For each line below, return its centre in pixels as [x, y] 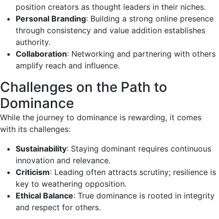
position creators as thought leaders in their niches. [111, 7]
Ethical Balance [44, 196]
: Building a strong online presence [150, 19]
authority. [33, 42]
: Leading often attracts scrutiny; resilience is [133, 172]
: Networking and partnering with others [141, 54]
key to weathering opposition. [71, 184]
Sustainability [41, 149]
